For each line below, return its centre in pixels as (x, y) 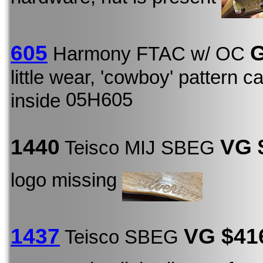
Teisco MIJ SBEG (140, 148)
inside (38, 101)
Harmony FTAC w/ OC (149, 53)
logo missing (66, 180)
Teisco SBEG (122, 237)
